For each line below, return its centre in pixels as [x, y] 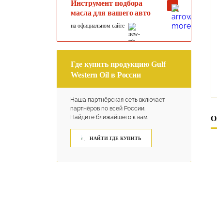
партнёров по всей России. [108, 108]
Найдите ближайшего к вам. [109, 117]
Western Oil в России [106, 75]
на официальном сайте [98, 26]
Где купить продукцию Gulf [118, 64]
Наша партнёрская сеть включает [118, 100]
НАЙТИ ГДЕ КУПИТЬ [115, 138]
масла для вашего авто [111, 13]
